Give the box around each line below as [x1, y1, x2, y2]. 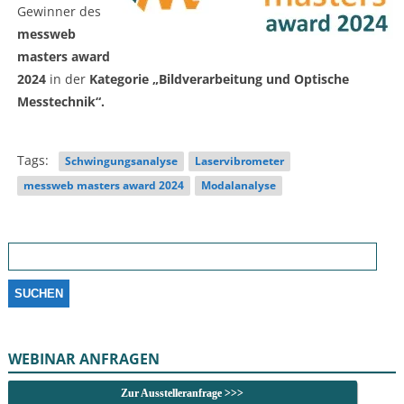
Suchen [6, 234, 44, 250]
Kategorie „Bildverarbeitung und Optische [88, 69, 349, 87]
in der [45, 69, 89, 87]
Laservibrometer [194, 152, 284, 169]
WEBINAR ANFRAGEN [7, 348, 160, 369]
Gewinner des [16, 2, 101, 20]
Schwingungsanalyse [64, 152, 178, 169]
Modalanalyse [200, 177, 276, 193]
